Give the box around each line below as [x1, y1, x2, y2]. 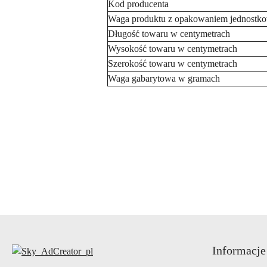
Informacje [212, 244, 266, 257]
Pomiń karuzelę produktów [12, 150, 144, 160]
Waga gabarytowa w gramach [108, 73, 220, 83]
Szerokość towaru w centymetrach [108, 58, 237, 69]
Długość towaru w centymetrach [108, 29, 230, 39]
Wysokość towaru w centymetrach [108, 44, 237, 54]
